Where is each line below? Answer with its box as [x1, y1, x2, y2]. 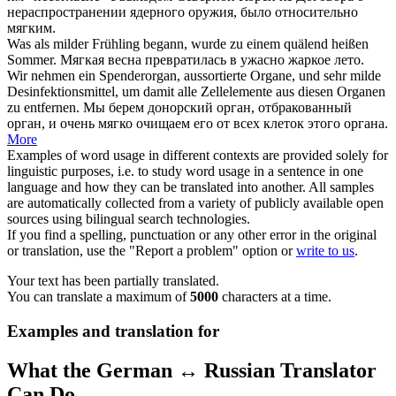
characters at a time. [218, 288, 331, 304]
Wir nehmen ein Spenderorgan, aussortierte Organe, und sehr [7, 67, 350, 83]
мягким [7, 19, 52, 35]
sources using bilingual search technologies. [7, 210, 250, 226]
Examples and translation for [7, 321, 219, 340]
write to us [296, 242, 354, 258]
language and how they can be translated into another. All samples [7, 179, 374, 194]
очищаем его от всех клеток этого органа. [133, 115, 388, 131]
